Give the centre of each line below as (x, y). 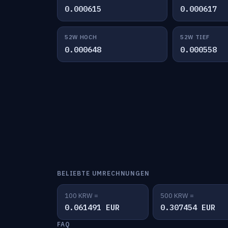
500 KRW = (177, 196)
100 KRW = (81, 196)
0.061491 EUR (92, 207)
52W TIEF (195, 37)
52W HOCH (81, 37)
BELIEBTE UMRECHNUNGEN (103, 173)
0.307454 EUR (188, 207)
